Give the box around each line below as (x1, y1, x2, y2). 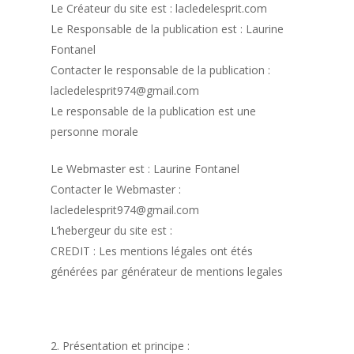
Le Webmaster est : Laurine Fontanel (51, 160, 240, 176)
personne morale (51, 123, 139, 139)
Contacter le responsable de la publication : (51, 62, 271, 77)
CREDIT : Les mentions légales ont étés (51, 243, 254, 258)
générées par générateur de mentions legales (51, 263, 284, 279)
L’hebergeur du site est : (51, 222, 173, 238)
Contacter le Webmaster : (51, 181, 182, 197)
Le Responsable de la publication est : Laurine (51, 21, 284, 36)
